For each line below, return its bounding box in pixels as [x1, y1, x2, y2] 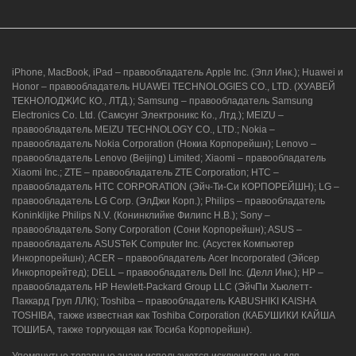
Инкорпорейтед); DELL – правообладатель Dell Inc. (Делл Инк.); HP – [12, 266, 323, 278]
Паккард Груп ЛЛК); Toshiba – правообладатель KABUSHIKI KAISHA [12, 295, 315, 307]
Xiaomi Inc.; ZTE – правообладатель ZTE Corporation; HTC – [12, 166, 279, 178]
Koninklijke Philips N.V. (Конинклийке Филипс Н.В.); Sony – [12, 209, 270, 221]
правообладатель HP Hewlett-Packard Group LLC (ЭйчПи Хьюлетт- [12, 281, 312, 292]
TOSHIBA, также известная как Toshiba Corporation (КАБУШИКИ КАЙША [12, 309, 335, 321]
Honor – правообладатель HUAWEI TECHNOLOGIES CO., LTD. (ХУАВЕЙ [12, 80, 335, 92]
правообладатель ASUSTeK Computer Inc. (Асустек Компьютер [12, 238, 294, 250]
